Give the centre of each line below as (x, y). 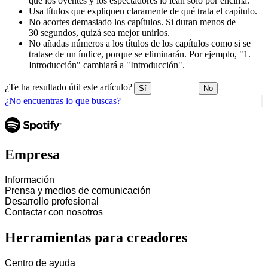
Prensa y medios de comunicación (78, 191)
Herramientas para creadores (96, 238)
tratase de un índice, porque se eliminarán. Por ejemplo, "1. (140, 54)
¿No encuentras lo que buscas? (63, 100)
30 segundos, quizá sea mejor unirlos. (99, 32)
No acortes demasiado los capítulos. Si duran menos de (132, 22)
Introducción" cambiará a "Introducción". (107, 65)
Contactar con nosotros (54, 212)
